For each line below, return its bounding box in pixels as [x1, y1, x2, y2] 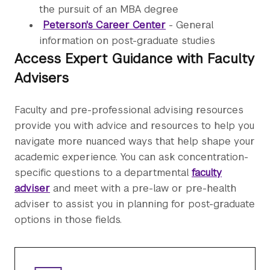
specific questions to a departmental [14, 166, 192, 180]
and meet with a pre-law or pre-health [50, 182, 236, 195]
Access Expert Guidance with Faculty [14, 50, 254, 67]
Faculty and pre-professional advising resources [14, 104, 243, 117]
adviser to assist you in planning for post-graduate [14, 198, 255, 211]
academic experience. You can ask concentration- [14, 151, 248, 164]
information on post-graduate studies [39, 34, 215, 48]
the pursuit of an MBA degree [39, 3, 178, 16]
